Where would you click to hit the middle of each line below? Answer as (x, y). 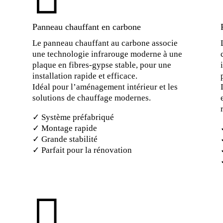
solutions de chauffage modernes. (91, 98)
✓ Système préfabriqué (73, 117)
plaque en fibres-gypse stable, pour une (102, 65)
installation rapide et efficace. (85, 76)
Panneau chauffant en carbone (86, 27)
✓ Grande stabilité (65, 139)
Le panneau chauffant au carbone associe (105, 43)
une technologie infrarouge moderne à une (107, 54)
